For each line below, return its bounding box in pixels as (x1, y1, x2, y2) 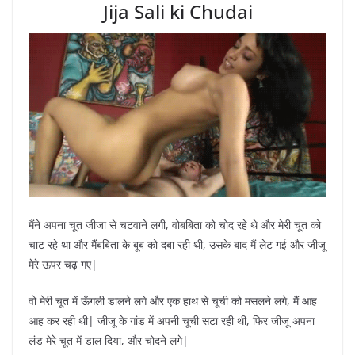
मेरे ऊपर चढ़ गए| (29, 257, 97, 273)
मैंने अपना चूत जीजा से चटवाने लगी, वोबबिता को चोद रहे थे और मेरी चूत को (29, 217, 321, 233)
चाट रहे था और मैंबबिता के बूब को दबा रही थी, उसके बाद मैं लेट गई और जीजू (29, 237, 326, 253)
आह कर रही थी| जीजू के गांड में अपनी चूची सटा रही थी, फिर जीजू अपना (29, 313, 315, 329)
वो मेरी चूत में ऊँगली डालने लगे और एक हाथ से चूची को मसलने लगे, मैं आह (29, 293, 317, 309)
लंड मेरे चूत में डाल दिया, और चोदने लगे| (29, 333, 189, 349)
